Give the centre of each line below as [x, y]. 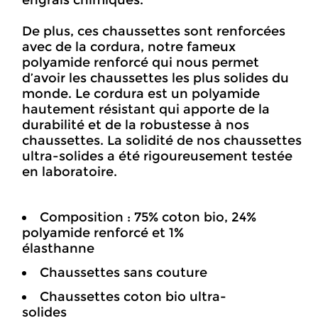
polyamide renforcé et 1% [103, 233]
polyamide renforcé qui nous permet [141, 62]
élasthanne [58, 248]
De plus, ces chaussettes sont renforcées [154, 31]
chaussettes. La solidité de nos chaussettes [162, 141]
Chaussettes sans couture [124, 273]
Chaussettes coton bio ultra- [133, 297]
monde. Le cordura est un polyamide [141, 94]
